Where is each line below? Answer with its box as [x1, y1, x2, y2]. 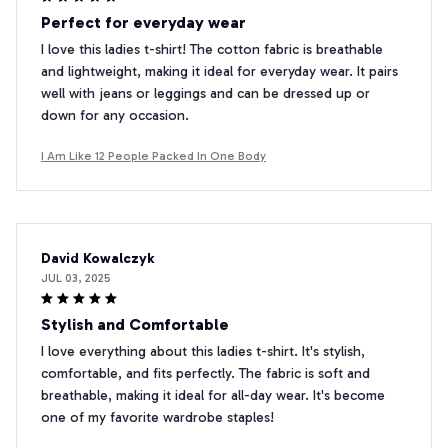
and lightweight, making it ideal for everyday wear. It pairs [41, 63, 398, 81]
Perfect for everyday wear [41, 13, 246, 33]
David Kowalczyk [41, 250, 154, 268]
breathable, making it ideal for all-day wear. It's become [41, 387, 385, 405]
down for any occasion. [41, 107, 189, 125]
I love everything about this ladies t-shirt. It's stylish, [41, 343, 365, 361]
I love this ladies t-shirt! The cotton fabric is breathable [41, 41, 383, 59]
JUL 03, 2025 [41, 271, 111, 286]
